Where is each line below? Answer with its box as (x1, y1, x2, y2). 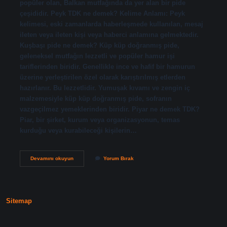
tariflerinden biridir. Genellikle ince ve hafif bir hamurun (19, 62, 195, 70)
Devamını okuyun (30, 155, 73, 161)
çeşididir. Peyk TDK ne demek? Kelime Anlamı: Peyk (19, 9, 185, 17)
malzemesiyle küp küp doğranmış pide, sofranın (19, 94, 172, 102)
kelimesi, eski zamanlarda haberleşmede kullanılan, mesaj (19, 20, 203, 28)
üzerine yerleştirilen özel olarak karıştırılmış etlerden (19, 73, 185, 81)
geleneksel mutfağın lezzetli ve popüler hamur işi (19, 52, 175, 60)
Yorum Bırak (103, 155, 134, 161)
